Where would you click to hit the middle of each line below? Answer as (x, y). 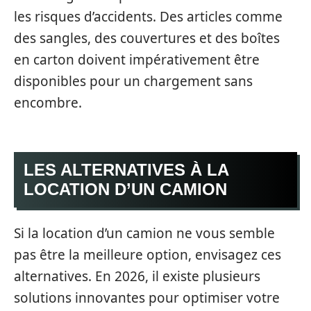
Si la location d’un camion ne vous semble (144, 233)
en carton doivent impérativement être (137, 60)
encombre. (48, 103)
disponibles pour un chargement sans (133, 81)
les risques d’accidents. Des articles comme (148, 17)
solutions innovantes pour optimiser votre (147, 298)
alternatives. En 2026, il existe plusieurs (137, 276)
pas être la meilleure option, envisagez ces (148, 255)
